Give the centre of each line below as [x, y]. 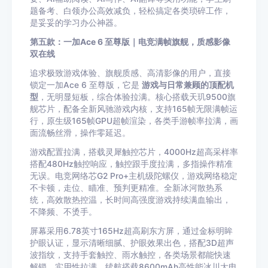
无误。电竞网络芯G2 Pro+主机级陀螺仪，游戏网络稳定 [134, 176]
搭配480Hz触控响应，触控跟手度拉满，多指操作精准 [131, 164]
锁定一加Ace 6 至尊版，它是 [86, 85]
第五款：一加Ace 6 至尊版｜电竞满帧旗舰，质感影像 [130, 42]
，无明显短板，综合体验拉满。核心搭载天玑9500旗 [137, 97]
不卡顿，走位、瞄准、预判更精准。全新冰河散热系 [126, 188]
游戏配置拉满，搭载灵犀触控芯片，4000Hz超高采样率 [134, 152]
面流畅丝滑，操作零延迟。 [80, 133]
